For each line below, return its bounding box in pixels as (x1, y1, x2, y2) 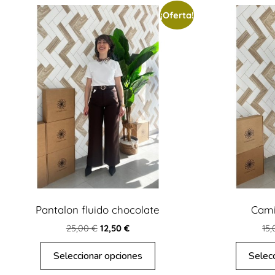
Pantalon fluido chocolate (36, 203, 160, 217)
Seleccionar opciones (53, 249, 142, 263)
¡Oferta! (160, 9, 194, 21)
